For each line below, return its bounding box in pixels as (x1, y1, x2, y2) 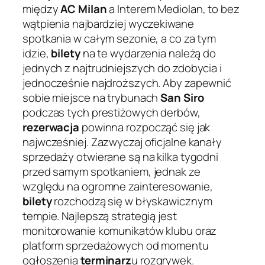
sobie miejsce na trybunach (22, 89, 161, 105)
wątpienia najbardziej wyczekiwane (22, 15, 194, 31)
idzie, (22, 45, 51, 61)
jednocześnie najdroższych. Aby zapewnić (22, 75, 232, 91)
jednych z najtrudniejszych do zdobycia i (22, 60, 222, 76)
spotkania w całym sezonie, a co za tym (22, 30, 216, 46)
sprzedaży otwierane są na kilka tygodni (22, 148, 219, 164)
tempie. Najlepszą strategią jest (22, 208, 177, 224)
